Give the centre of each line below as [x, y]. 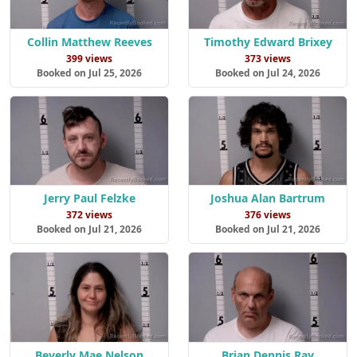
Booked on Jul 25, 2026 [89, 73]
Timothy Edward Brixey [268, 41]
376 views [268, 215]
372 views [89, 215]
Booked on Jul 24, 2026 [268, 73]
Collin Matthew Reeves [89, 41]
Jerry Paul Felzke [89, 198]
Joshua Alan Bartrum [268, 198]
